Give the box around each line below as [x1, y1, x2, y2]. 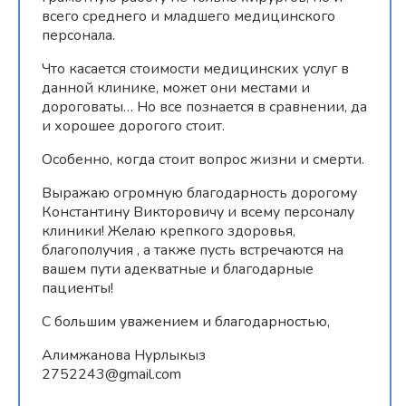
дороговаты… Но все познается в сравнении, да [42, 96, 367, 117]
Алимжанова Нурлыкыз [42, 344, 206, 365]
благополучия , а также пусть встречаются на [42, 239, 343, 260]
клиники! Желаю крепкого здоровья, [42, 220, 295, 241]
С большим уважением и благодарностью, [42, 311, 330, 332]
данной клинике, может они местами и [42, 77, 310, 98]
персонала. [42, 24, 115, 45]
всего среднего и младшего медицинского [42, 5, 335, 26]
